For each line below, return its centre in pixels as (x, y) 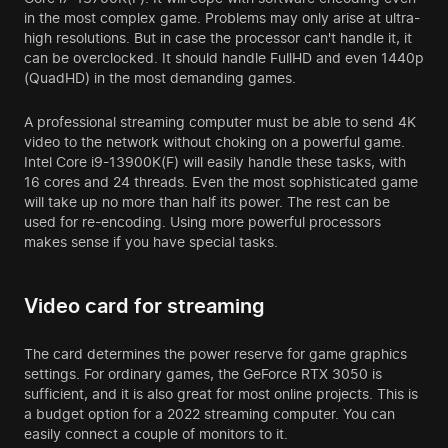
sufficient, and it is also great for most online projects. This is (221, 394)
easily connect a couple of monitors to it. (156, 434)
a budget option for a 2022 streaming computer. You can (209, 414)
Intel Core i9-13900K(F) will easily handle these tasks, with (215, 162)
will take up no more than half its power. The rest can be (207, 202)
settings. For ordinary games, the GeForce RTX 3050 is (203, 374)
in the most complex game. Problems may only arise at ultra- (222, 18)
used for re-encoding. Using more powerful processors (202, 222)
